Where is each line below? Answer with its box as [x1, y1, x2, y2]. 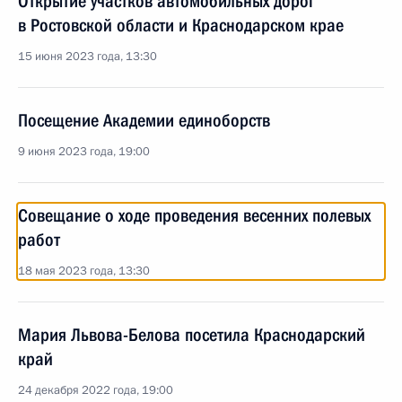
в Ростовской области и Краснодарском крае [18, 14, 344, 36]
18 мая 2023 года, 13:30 [18, 263, 150, 279]
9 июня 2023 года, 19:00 [18, 144, 150, 160]
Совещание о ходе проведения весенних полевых [18, 205, 371, 226]
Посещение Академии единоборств [18, 109, 270, 131]
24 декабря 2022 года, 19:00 [18, 382, 173, 398]
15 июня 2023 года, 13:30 [18, 48, 157, 65]
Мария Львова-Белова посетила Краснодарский [18, 324, 365, 345]
